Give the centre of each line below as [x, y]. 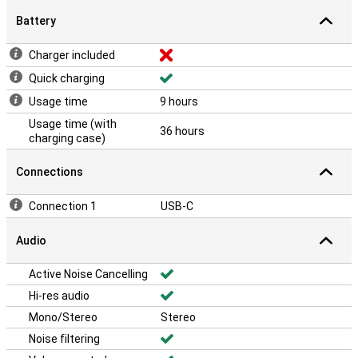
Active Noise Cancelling [88, 274]
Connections [50, 172]
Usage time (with [73, 124]
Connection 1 [63, 206]
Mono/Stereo [63, 317]
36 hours [182, 131]
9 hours [179, 101]
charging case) [67, 138]
